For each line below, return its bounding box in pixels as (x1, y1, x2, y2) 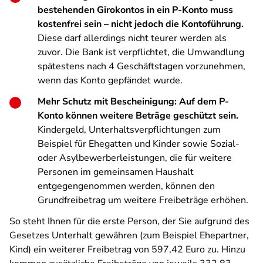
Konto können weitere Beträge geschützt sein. (38, 109, 238, 122)
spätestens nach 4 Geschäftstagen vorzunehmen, (38, 60, 245, 73)
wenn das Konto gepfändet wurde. (38, 74, 183, 87)
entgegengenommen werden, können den (38, 180, 215, 193)
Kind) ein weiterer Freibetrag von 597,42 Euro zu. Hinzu (9, 243, 245, 256)
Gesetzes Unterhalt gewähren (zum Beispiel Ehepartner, (9, 229, 249, 242)
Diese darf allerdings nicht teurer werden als (38, 32, 227, 45)
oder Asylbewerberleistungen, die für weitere (38, 151, 232, 164)
